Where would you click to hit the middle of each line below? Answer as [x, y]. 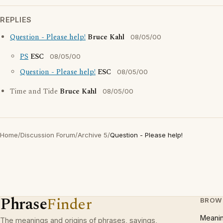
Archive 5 [93, 135]
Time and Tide [35, 92]
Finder [69, 204]
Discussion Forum [48, 135]
